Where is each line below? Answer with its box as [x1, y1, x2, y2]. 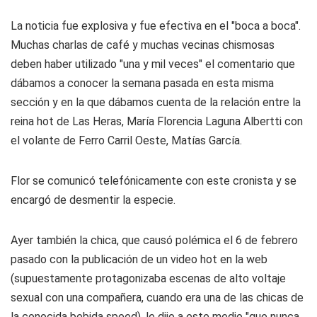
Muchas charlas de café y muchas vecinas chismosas [11, 38, 275, 52]
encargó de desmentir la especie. [11, 193, 175, 207]
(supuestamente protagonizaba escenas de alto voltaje [11, 272, 286, 285]
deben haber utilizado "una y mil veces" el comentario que [11, 57, 295, 71]
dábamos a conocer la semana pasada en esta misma [11, 76, 274, 90]
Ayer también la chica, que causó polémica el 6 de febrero [11, 234, 298, 247]
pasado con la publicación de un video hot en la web [11, 253, 267, 266]
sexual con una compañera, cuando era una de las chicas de [11, 291, 304, 304]
